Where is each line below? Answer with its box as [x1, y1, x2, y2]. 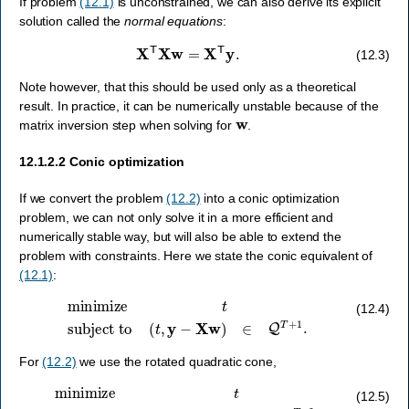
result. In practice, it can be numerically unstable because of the [19, 99, 379, 114]
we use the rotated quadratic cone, [76, 354, 277, 370]
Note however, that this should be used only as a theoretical [19, 79, 356, 95]
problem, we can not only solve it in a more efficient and [19, 209, 334, 225]
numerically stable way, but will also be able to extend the [19, 228, 341, 244]
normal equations [124, 13, 223, 28]
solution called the [19, 13, 125, 28]
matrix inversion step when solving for [19, 118, 236, 133]
